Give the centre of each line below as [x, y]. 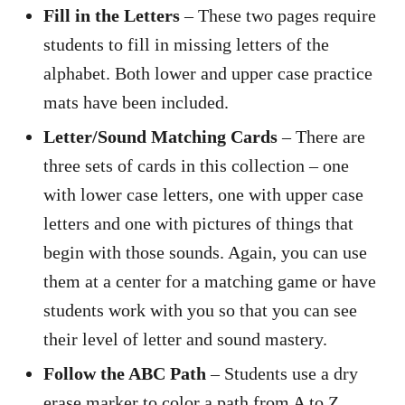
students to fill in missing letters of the [186, 44]
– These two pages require [278, 15]
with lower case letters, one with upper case [203, 194]
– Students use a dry [282, 373]
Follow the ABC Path [125, 373]
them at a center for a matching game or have [210, 281]
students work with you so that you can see [200, 310]
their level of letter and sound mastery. [185, 339]
